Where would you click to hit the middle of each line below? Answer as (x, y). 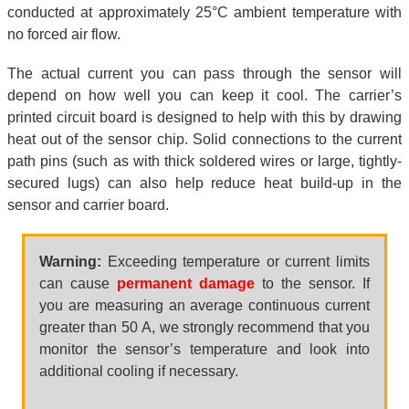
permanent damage (186, 284)
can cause (78, 284)
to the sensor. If (312, 284)
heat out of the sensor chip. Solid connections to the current (204, 139)
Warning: (70, 262)
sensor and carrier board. (88, 204)
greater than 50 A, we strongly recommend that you (204, 328)
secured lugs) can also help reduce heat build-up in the (204, 183)
